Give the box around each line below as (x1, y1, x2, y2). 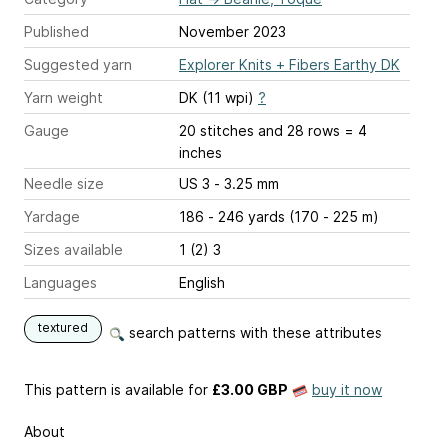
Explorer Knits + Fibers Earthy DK (179, 56, 400, 73)
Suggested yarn (24, 56, 132, 73)
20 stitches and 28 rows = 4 (179, 122, 367, 139)
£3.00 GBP (212, 381, 288, 398)
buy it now (312, 381, 382, 398)
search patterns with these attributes (125, 324, 382, 341)
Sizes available (24, 241, 123, 258)
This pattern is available (24, 381, 184, 398)
